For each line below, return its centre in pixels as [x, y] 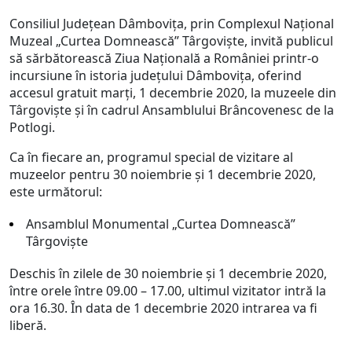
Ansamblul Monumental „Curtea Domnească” [161, 224]
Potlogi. [32, 127]
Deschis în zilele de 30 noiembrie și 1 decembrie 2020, [168, 273]
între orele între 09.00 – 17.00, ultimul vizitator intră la [168, 291]
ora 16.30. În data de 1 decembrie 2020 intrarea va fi [163, 308]
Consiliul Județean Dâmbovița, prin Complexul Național [172, 24]
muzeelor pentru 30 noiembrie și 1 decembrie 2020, [163, 174]
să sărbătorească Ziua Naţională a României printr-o [164, 58]
